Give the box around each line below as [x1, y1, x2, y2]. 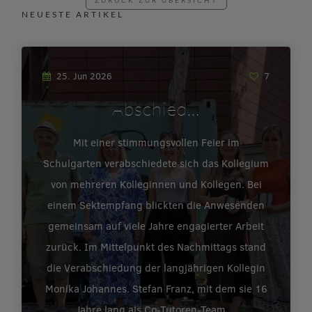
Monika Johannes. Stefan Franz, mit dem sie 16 [45, 281, 267, 296]
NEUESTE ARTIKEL [22, 9, 125, 20]
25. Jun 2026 [56, 70, 113, 83]
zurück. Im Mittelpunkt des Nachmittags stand [46, 240, 266, 254]
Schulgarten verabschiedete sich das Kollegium [43, 156, 269, 171]
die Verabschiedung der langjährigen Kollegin [47, 260, 265, 275]
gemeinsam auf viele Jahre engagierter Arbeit [48, 219, 264, 233]
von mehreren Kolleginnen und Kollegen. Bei [50, 177, 262, 192]
